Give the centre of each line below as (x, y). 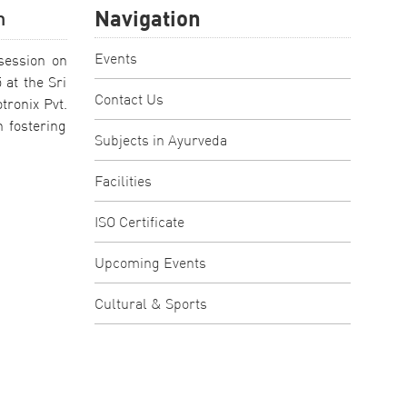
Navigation (147, 17)
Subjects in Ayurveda (160, 140)
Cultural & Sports (150, 303)
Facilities (123, 181)
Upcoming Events (150, 263)
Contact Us (129, 99)
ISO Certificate (139, 222)
